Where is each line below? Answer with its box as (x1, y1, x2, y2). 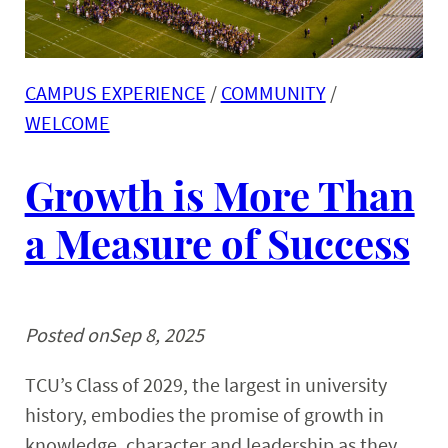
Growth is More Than (24, 167, 415, 221)
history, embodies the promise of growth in (24, 402, 384, 428)
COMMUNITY (220, 79, 326, 105)
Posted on (24, 322, 109, 348)
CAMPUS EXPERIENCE (24, 79, 206, 105)
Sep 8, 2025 (108, 322, 204, 348)
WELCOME (24, 109, 110, 135)
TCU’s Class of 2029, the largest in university (24, 372, 387, 398)
